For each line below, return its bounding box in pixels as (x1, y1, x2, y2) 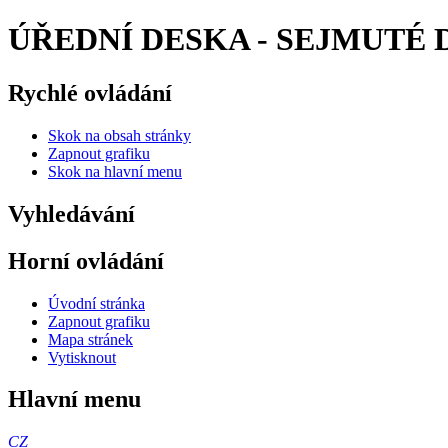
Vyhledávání (8, 200, 135, 227)
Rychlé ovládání (8, 79, 172, 106)
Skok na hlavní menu (48, 162, 182, 180)
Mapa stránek (48, 330, 133, 348)
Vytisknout (48, 348, 116, 366)
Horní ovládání (8, 247, 164, 274)
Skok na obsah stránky (48, 126, 191, 144)
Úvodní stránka (48, 294, 145, 312)
